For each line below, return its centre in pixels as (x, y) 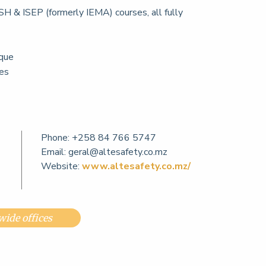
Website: (62, 166)
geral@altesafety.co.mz (118, 152)
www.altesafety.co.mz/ (137, 166)
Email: (54, 152)
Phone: (56, 138)
